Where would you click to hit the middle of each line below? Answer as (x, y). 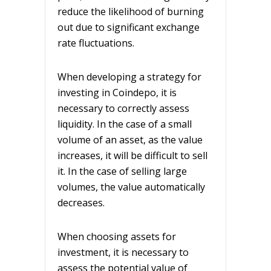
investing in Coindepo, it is (117, 92)
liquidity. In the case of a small (125, 124)
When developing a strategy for (129, 77)
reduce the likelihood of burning (131, 11)
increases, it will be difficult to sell (132, 155)
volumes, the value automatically (131, 187)
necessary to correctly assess (123, 108)
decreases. (81, 202)
